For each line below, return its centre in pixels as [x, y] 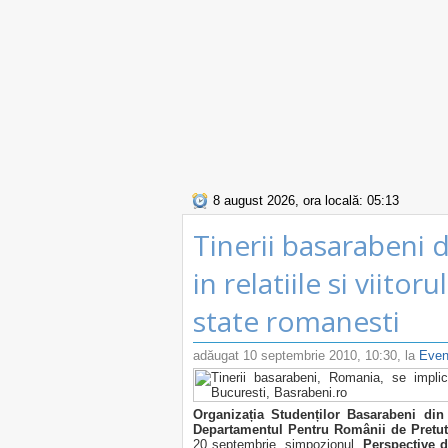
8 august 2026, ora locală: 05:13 [306, 200]
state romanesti [300, 321]
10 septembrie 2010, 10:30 [320, 355]
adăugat [218, 355]
